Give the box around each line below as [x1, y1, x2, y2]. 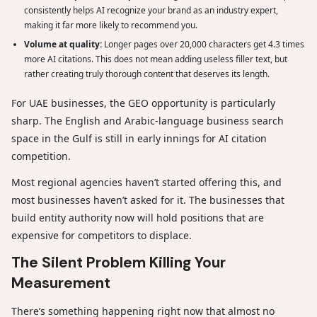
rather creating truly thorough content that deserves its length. [24, 68, 270, 81]
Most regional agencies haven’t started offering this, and [11, 175, 282, 190]
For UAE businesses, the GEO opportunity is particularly [11, 96, 275, 110]
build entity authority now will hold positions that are [11, 211, 264, 225]
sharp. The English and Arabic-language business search [11, 114, 284, 128]
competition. [11, 149, 74, 163]
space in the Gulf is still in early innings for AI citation [11, 132, 267, 146]
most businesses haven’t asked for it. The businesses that [11, 193, 284, 207]
